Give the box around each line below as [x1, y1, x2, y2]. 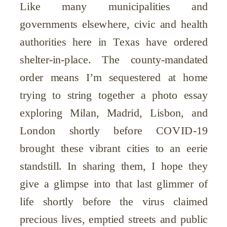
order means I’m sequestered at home [20, 71, 208, 84]
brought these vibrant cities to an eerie [20, 142, 208, 155]
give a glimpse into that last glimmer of [20, 177, 208, 190]
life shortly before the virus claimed [20, 195, 208, 208]
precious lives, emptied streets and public [20, 213, 208, 225]
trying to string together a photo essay [20, 89, 208, 101]
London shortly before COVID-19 [20, 124, 208, 137]
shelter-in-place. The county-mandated [20, 53, 208, 66]
